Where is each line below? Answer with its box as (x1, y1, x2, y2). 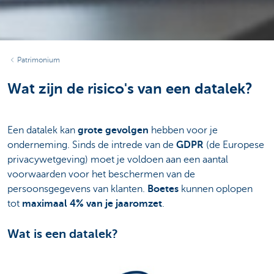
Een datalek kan (7, 125, 78, 136)
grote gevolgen (78, 125, 149, 136)
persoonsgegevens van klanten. (7, 183, 147, 195)
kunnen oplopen (179, 183, 253, 195)
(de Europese (204, 139, 264, 151)
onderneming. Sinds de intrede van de (7, 139, 176, 151)
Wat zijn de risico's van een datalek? (7, 80, 253, 97)
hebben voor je (149, 125, 218, 136)
